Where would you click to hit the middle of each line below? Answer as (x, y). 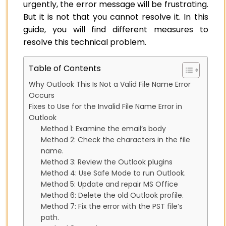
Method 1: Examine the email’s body (103, 129)
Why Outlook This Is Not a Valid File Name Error (110, 84)
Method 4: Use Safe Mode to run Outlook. (113, 173)
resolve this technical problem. (85, 42)
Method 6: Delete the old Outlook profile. (112, 195)
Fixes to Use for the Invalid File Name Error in (105, 107)
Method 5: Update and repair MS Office (109, 184)
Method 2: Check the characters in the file (116, 140)
